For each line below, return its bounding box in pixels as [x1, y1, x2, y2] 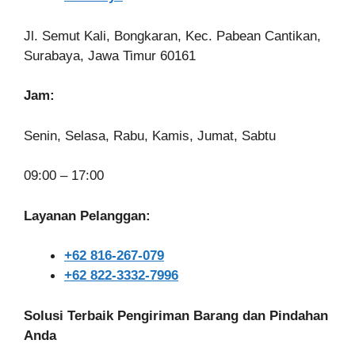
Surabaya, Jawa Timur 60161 [24, 48, 196, 63]
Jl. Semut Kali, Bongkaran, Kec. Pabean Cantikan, [24, 28, 321, 44]
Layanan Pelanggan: [24, 208, 151, 223]
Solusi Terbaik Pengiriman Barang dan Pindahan [24, 307, 328, 323]
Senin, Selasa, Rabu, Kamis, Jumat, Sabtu [24, 128, 276, 143]
